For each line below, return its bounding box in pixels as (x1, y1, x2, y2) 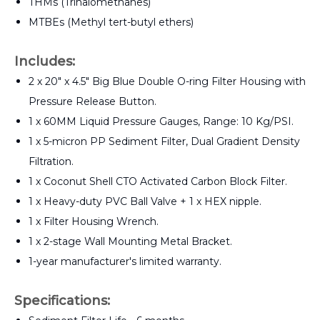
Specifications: (14, 292, 110, 309)
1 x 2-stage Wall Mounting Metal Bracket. (29, 234, 232, 248)
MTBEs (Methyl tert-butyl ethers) (29, 15, 194, 29)
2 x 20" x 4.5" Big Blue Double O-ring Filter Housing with (29, 74, 306, 88)
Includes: (14, 53, 75, 69)
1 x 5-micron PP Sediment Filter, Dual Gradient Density (29, 134, 300, 148)
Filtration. (29, 154, 74, 168)
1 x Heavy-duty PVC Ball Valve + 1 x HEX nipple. (29, 194, 261, 208)
